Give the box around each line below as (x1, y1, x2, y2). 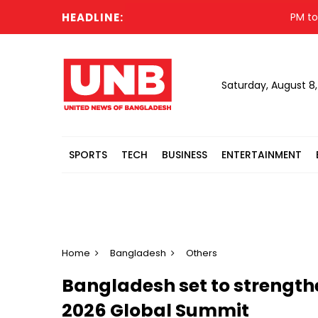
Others (186, 246, 217, 260)
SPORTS (69, 148, 107, 162)
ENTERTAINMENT (221, 148, 302, 162)
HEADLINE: (62, 10, 124, 25)
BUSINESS (162, 148, 207, 162)
